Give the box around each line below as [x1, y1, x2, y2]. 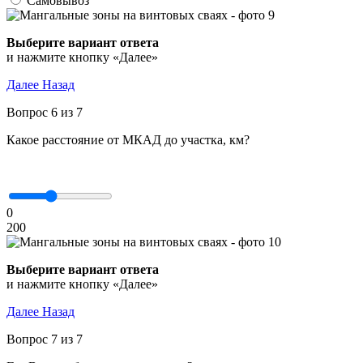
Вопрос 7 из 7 [6, 332, 83, 346]
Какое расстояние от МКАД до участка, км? [6, 133, 250, 147]
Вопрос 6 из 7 [6, 105, 83, 119]
